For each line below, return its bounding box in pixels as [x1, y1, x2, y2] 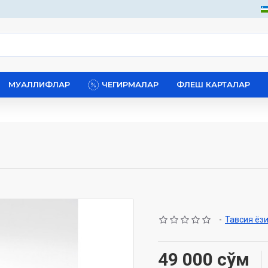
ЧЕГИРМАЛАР [102, 80, 159, 89]
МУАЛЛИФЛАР [8, 80, 70, 89]
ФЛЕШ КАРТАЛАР [176, 80, 250, 89]
